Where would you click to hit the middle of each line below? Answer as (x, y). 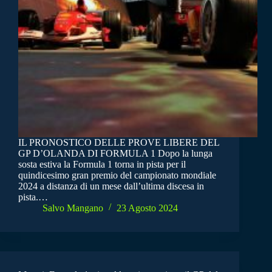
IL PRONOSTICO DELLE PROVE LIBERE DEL (119, 143)
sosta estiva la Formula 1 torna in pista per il (102, 165)
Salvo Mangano (73, 208)
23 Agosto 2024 (147, 208)
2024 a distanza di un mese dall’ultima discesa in (111, 186)
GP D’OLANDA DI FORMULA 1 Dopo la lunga (115, 154)
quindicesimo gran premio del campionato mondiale (117, 175)
